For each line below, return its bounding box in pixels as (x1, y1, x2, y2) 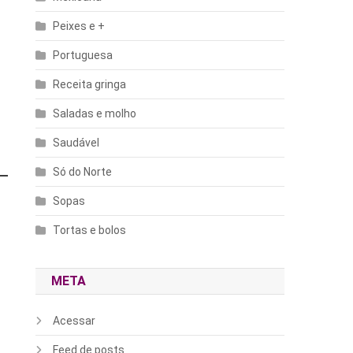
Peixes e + (53, 19, 106, 32)
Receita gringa (53, 77, 127, 91)
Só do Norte (53, 165, 113, 178)
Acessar (53, 314, 96, 327)
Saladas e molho (53, 106, 137, 120)
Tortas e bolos (53, 223, 127, 236)
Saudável (53, 136, 100, 149)
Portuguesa (53, 48, 113, 61)
